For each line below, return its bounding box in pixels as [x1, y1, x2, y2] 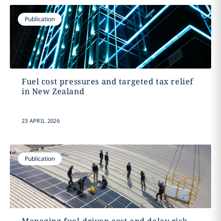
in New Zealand [21, 86, 85, 97]
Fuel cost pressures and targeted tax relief [21, 76, 193, 87]
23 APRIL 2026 [21, 117, 60, 124]
